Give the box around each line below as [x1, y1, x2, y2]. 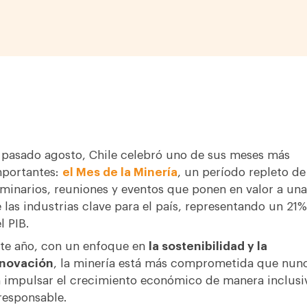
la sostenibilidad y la [148, 241, 267, 252]
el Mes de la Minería [62, 167, 177, 178]
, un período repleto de [177, 167, 306, 178]
